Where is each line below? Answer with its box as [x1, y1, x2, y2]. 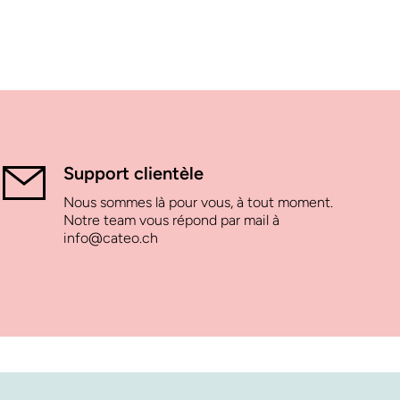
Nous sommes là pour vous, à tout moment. [63, 194, 334, 212]
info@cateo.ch [63, 229, 159, 247]
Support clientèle [63, 162, 204, 185]
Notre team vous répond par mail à [63, 212, 280, 229]
